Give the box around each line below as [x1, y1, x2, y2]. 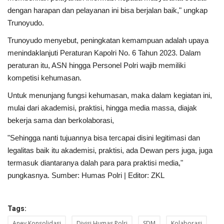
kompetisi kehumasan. [7, 73, 81, 82]
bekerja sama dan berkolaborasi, [7, 116, 114, 125]
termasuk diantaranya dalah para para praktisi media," [7, 158, 183, 167]
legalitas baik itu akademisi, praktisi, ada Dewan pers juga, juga [7, 146, 212, 155]
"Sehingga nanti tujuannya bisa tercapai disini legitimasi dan [7, 133, 200, 142]
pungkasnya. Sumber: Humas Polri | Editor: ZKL [7, 171, 166, 180]
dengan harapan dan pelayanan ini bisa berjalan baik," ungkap [7, 6, 207, 15]
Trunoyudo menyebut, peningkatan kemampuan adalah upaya [7, 36, 208, 45]
